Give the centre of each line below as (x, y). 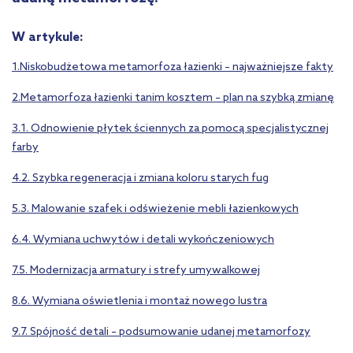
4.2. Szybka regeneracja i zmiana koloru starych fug (140, 178)
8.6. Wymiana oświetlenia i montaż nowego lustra (139, 301)
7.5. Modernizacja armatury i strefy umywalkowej (136, 270)
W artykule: (48, 37)
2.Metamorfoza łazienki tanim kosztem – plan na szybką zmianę (173, 98)
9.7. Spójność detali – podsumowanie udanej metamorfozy (161, 332)
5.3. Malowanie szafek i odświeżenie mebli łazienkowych (155, 209)
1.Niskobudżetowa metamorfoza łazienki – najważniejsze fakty (173, 67)
